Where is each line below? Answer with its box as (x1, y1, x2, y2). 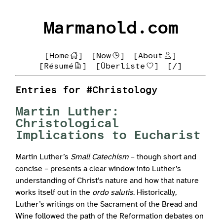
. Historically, (133, 188, 177, 197)
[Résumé (38, 62, 74, 71)
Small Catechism (71, 153, 129, 162)
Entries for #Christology (15, 85, 158, 96)
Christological (15, 117, 119, 130)
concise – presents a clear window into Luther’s (15, 165, 182, 174)
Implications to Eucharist (15, 129, 201, 142)
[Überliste (96, 62, 145, 71)
